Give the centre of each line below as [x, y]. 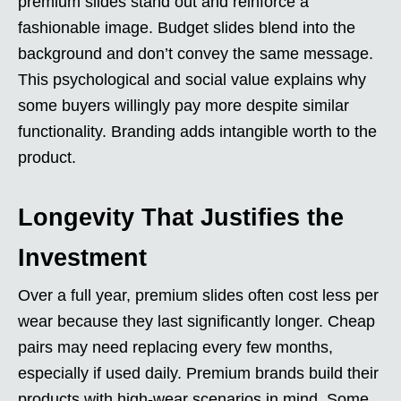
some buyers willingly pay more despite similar [183, 105]
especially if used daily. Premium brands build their [198, 373]
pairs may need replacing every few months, [175, 347]
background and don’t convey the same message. [196, 53]
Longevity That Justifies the [181, 217]
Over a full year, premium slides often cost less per [198, 295]
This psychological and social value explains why [192, 79]
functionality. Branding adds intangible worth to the [197, 131]
